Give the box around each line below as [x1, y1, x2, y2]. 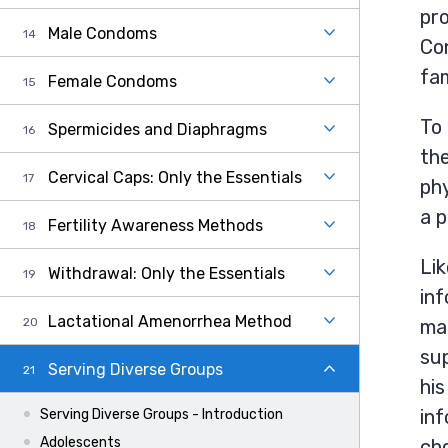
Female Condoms [48, 72, 177, 91]
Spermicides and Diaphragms [48, 120, 267, 139]
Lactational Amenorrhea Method [48, 312, 292, 331]
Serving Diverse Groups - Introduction [40, 406, 283, 423]
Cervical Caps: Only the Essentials [48, 168, 302, 187]
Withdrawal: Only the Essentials [48, 264, 285, 283]
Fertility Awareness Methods [48, 216, 263, 235]
